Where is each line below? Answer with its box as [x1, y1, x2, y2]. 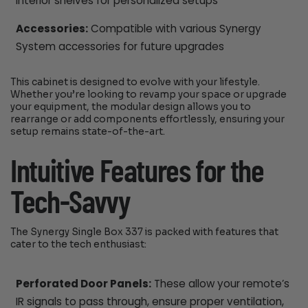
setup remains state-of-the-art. [10, 126, 166, 138]
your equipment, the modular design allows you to [10, 101, 252, 113]
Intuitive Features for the [10, 156, 264, 188]
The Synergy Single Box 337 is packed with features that [10, 225, 279, 238]
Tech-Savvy [10, 187, 131, 219]
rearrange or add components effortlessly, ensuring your [10, 113, 285, 126]
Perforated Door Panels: [15, 276, 151, 291]
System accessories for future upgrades [15, 38, 224, 54]
